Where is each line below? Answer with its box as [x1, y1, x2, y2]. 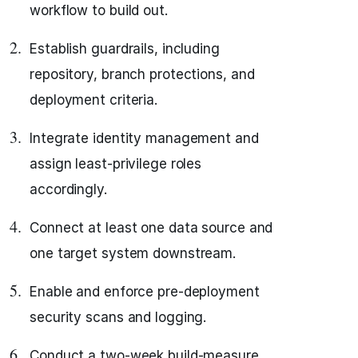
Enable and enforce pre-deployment [30, 284, 260, 300]
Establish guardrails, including [30, 41, 220, 57]
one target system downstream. [30, 245, 237, 261]
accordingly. [30, 181, 107, 197]
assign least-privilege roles [30, 156, 202, 172]
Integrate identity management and [30, 130, 259, 146]
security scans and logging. [30, 309, 207, 325]
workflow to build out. [30, 2, 168, 18]
